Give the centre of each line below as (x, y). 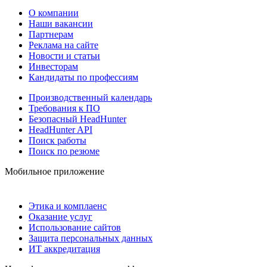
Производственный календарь (90, 97)
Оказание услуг (60, 216)
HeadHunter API (60, 129)
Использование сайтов (75, 227)
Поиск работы (58, 140)
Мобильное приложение (55, 171)
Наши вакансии (61, 23)
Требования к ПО (64, 108)
